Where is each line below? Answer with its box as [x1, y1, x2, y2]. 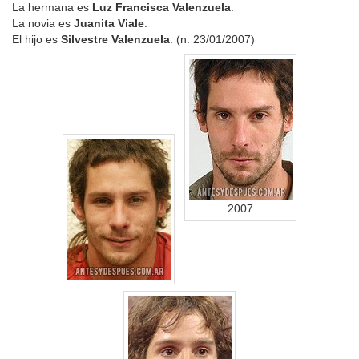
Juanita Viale [74, 17, 144, 30]
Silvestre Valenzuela [61, 33, 170, 46]
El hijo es [12, 33, 61, 46]
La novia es [12, 17, 74, 30]
